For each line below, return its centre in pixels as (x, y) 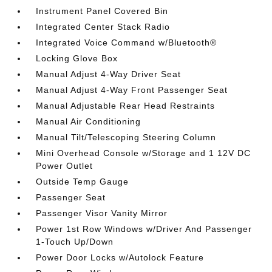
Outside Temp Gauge (83, 182)
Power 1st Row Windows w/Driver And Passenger (144, 229)
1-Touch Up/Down (75, 242)
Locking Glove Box (77, 58)
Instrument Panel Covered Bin (102, 11)
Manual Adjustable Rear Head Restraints (126, 106)
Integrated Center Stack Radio (103, 27)
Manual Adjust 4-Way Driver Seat (109, 74)
